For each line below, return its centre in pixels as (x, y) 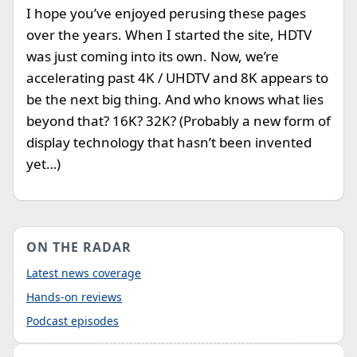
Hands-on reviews (74, 297)
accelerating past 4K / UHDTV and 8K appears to (177, 78)
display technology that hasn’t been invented (169, 142)
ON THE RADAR (79, 247)
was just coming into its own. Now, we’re (153, 56)
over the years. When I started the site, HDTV (169, 35)
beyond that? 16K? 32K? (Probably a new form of (178, 121)
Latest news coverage (84, 273)
